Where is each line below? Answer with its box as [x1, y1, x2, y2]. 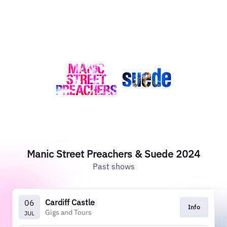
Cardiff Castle [45, 197, 95, 207]
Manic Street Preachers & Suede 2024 [27, 147, 200, 161]
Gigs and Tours [45, 207, 92, 217]
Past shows [92, 161, 135, 171]
